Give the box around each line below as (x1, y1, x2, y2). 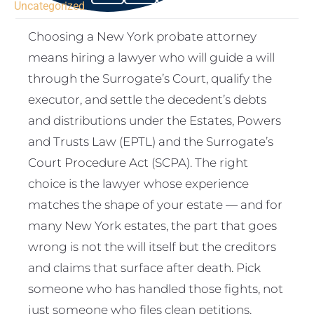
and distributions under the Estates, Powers (28, 112, 281, 128)
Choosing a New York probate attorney (28, 28, 257, 43)
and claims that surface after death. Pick (28, 259, 261, 275)
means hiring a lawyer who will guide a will (28, 49, 275, 64)
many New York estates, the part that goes (28, 217, 277, 233)
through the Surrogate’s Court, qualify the (28, 70, 272, 86)
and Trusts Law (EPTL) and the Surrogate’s (28, 133, 273, 149)
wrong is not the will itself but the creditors (28, 238, 276, 254)
